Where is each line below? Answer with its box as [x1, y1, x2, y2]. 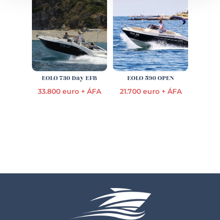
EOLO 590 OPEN [127, 73, 174, 83]
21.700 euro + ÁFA [119, 87, 182, 95]
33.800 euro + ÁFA [37, 87, 101, 95]
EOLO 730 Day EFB [42, 73, 97, 83]
